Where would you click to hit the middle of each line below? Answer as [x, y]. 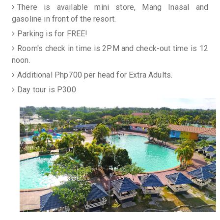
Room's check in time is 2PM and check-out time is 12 [113, 49]
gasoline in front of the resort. [64, 19]
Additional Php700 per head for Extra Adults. [95, 75]
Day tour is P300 [47, 90]
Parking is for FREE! [53, 34]
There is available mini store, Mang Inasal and [113, 7]
